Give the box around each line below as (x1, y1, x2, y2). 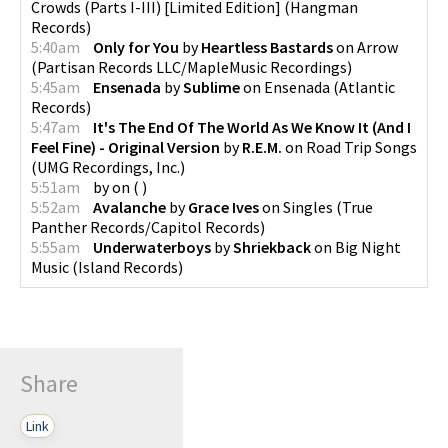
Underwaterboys (93, 236, 211, 257)
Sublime (183, 76, 240, 97)
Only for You (93, 36, 179, 57)
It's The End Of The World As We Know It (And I (93, 116, 411, 137)
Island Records (78, 256, 178, 277)
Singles (283, 196, 333, 217)
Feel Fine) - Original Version (31, 136, 220, 157)
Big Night (335, 236, 401, 257)
